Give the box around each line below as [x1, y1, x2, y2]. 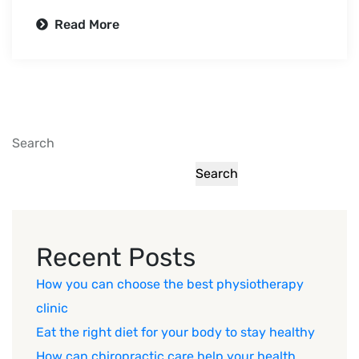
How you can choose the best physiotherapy [36, 276, 304, 292]
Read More [51, 16, 119, 32]
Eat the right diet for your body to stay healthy [36, 324, 315, 340]
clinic [36, 300, 68, 316]
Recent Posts [36, 241, 196, 272]
